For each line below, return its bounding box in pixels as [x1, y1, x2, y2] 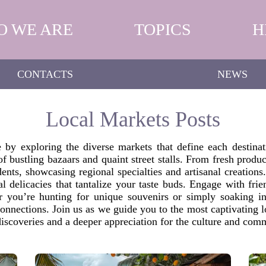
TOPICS [134, 20, 191, 39]
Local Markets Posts [46, 107, 220, 131]
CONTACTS [17, 68, 73, 80]
